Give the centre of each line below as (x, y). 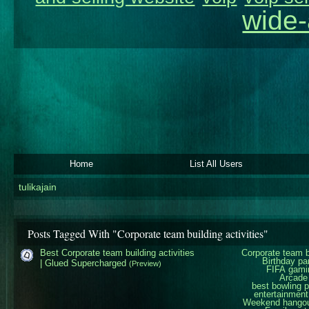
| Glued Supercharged (83, 263)
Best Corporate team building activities (117, 252)
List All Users (217, 164)
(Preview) (145, 263)
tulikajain (37, 187)
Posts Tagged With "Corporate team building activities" (148, 233)
